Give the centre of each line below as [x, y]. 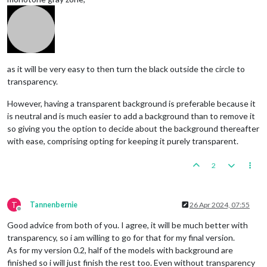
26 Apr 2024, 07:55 [220, 204]
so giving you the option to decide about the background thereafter [133, 128]
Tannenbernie [54, 204]
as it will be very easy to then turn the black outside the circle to [126, 69]
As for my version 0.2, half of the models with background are [120, 250]
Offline [30, 213]
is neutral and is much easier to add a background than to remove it [131, 116]
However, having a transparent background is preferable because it [131, 103]
